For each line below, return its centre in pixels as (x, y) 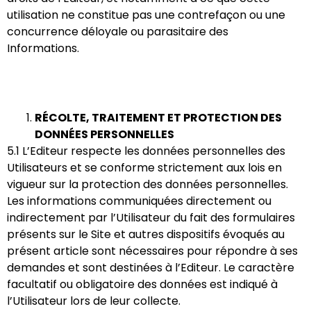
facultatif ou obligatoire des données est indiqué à (142, 285)
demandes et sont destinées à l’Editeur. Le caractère (151, 268)
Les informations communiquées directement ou (139, 201)
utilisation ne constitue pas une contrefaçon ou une (146, 15)
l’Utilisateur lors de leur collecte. (94, 301)
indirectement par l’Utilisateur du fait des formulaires (151, 218)
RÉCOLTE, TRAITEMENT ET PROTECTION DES (158, 118)
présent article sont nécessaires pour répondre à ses (152, 251)
